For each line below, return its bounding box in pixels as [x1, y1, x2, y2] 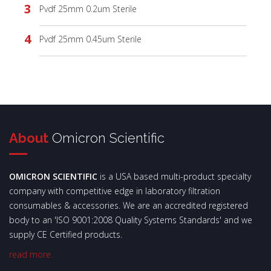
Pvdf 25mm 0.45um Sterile [39, 33, 142, 45]
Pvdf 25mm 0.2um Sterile [39, 3, 137, 15]
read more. [9, 249, 53, 261]
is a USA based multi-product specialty [97, 171, 251, 183]
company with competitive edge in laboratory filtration [9, 185, 220, 197]
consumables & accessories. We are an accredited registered [9, 200, 248, 212]
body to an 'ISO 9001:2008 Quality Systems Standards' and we [9, 214, 252, 226]
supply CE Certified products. [9, 229, 122, 241]
